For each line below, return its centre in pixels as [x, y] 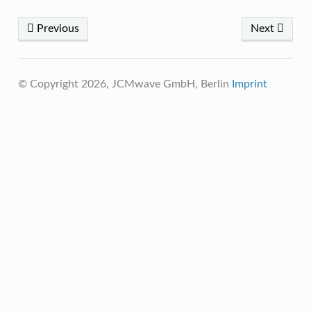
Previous [56, 29]
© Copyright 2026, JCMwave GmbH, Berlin [125, 84]
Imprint [249, 84]
